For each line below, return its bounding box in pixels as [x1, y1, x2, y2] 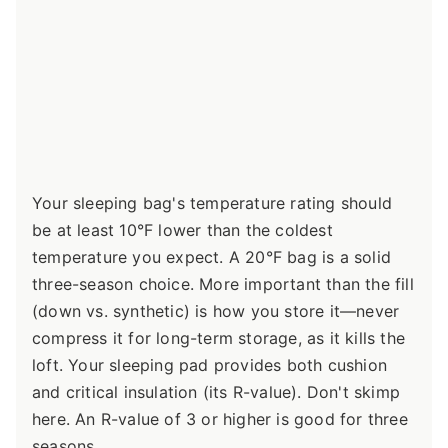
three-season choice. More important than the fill [32, 274, 414, 295]
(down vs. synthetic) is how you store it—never [32, 301, 400, 322]
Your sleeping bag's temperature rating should [32, 193, 393, 214]
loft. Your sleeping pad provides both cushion [32, 355, 388, 376]
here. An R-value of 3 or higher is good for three [32, 409, 408, 430]
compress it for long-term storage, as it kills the [32, 328, 406, 349]
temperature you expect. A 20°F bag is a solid [32, 247, 392, 268]
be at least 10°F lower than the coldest [32, 220, 333, 241]
